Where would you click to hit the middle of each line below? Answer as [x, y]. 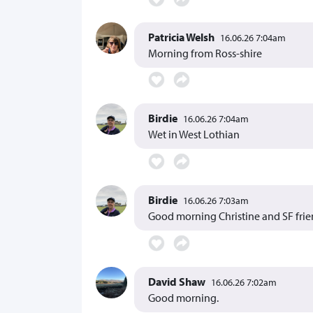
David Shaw [177, 281]
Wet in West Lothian [194, 134]
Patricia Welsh [181, 37]
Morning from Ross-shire [205, 53]
